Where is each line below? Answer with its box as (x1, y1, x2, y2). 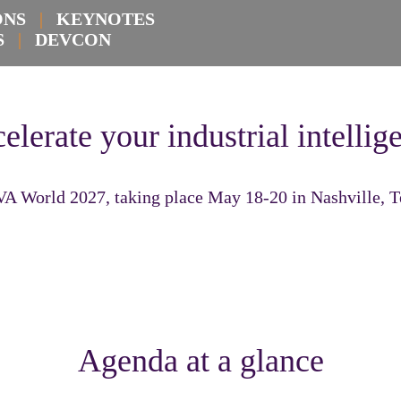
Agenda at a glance (77, 343, 324, 379)
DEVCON (26, 30, 111, 49)
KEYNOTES (47, 9, 155, 29)
